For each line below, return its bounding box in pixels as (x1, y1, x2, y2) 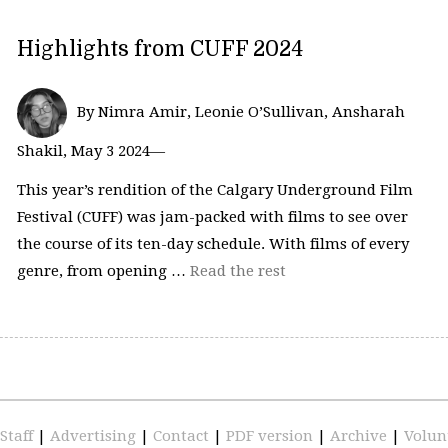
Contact (153, 426, 213, 445)
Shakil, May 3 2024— (16, 141, 165, 160)
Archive (330, 426, 391, 445)
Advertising (50, 426, 140, 445)
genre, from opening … (16, 262, 190, 281)
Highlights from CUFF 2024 (16, 36, 308, 61)
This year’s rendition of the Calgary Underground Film (16, 181, 413, 200)
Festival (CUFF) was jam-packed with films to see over (16, 208, 408, 227)
